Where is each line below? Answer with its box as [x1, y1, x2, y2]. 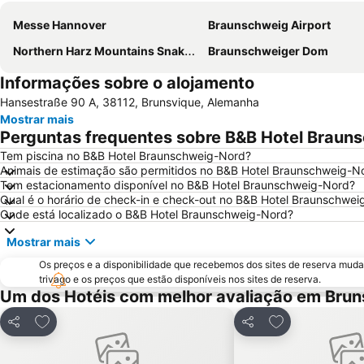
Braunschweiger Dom [208, 44, 328, 58]
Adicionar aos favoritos [33, 311, 177, 328]
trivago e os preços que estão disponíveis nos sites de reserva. [39, 273, 321, 286]
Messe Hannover [13, 18, 106, 32]
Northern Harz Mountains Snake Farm [13, 44, 184, 58]
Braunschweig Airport [208, 18, 331, 32]
